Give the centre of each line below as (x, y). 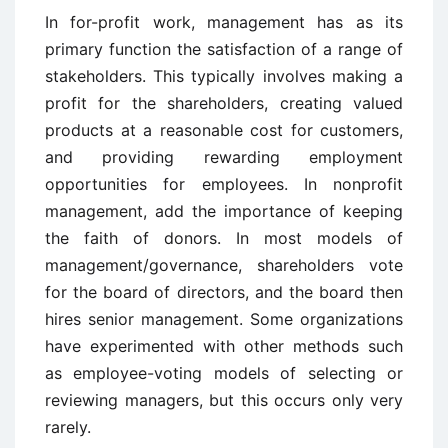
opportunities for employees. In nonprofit (224, 184)
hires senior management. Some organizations (224, 319)
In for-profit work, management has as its (224, 22)
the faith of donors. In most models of (224, 238)
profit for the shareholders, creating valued (224, 103)
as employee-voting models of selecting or (224, 373)
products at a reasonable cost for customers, (224, 130)
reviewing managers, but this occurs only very (224, 400)
